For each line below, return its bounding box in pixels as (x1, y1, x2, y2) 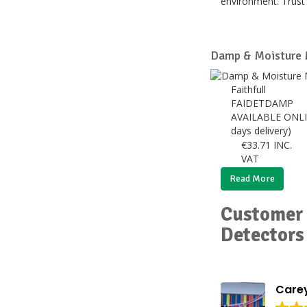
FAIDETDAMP (231, 97, 296, 110)
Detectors (221, 223, 304, 247)
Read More (230, 173, 275, 184)
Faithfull (231, 83, 269, 96)
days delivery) (231, 124, 294, 137)
